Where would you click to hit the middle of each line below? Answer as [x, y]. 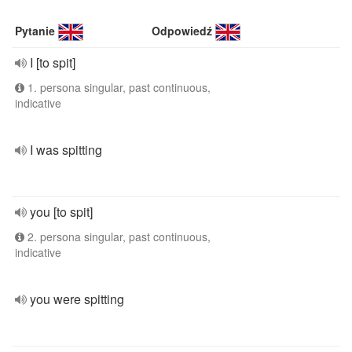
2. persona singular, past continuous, [117, 236]
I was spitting [66, 150]
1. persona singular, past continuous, [117, 87]
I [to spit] [53, 62]
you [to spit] [61, 212]
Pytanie [35, 31]
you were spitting [77, 299]
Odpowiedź [182, 31]
